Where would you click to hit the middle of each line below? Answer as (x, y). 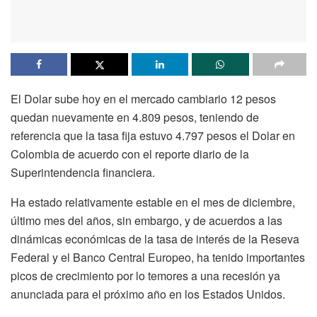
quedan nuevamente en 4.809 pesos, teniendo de (135, 117)
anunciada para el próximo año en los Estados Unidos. (148, 294)
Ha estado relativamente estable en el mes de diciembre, (153, 202)
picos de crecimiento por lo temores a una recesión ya (145, 276)
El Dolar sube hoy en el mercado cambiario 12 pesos (143, 99)
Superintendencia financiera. (83, 173)
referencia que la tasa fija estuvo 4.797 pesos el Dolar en (153, 136)
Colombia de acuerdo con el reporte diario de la (130, 154)
